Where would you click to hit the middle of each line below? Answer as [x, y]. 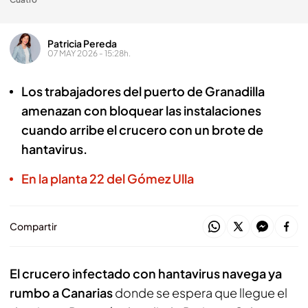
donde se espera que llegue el [201, 293]
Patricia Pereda [82, 43]
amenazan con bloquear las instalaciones [141, 110]
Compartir [33, 226]
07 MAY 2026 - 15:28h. [89, 53]
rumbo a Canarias [62, 293]
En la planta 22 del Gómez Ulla [108, 178]
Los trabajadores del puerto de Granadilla [143, 91]
